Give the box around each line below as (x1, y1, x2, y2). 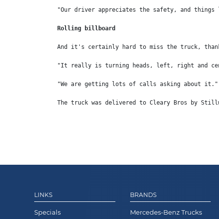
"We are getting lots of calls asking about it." (57, 80, 218, 88)
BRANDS (130, 191, 156, 198)
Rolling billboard (57, 24, 115, 32)
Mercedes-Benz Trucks (130, 208, 202, 216)
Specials (34, 208, 61, 216)
